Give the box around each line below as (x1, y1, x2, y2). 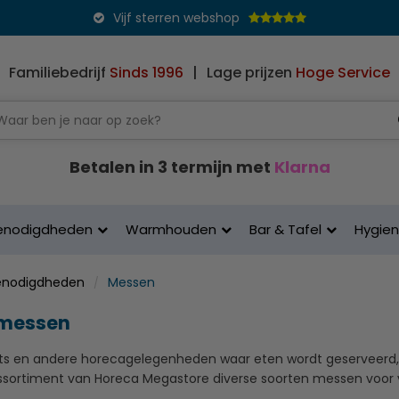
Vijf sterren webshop (112, 9, 240, 27)
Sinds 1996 (110, 62, 183, 83)
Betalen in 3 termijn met (69, 156, 274, 178)
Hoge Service (296, 62, 390, 83)
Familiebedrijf (9, 62, 110, 83)
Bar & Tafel (249, 220, 322, 239)
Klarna (273, 156, 330, 178)
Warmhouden (126, 220, 216, 239)
